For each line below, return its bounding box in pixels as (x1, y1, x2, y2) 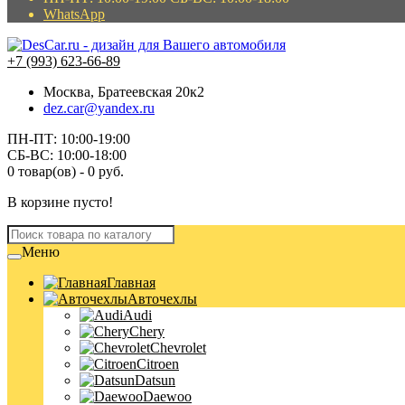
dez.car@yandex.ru (43, 100, 155, 116)
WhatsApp (43, 6, 105, 22)
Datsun (135, 372, 175, 388)
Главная (107, 275, 155, 290)
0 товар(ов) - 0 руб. (7, 164, 124, 179)
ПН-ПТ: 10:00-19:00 (7, 131, 130, 146)
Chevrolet (150, 340, 206, 355)
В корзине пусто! (7, 194, 113, 210)
